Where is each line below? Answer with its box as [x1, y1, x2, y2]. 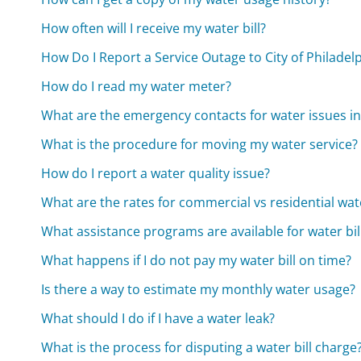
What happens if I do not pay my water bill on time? [41, 251, 352, 269]
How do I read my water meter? [41, 77, 232, 95]
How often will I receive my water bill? [41, 19, 267, 37]
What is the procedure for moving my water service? [41, 135, 359, 153]
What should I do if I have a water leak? [41, 309, 276, 327]
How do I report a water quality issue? [41, 164, 271, 182]
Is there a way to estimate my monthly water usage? [41, 280, 356, 298]
